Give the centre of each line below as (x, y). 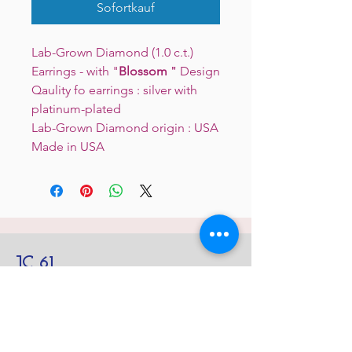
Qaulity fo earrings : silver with (114, 90)
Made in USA (68, 147)
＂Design (194, 71)
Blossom (143, 71)
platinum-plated (78, 109)
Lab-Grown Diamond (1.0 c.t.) (114, 52)
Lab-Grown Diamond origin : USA (125, 128)
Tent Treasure (117, 318)
